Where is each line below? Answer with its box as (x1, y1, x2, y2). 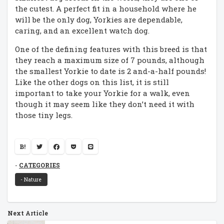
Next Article (7, 208, 48, 217)
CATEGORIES (19, 161, 60, 169)
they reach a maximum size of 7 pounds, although (15, 54, 204, 65)
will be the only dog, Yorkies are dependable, (15, 14, 182, 24)
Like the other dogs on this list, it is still (15, 76, 169, 87)
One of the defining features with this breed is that (15, 43, 207, 54)
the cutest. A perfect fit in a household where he (15, 3, 196, 13)
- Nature (20, 175, 42, 183)
